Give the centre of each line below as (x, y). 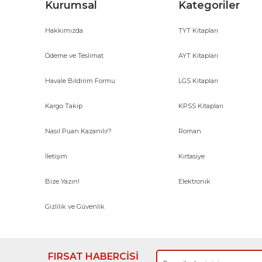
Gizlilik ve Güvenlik (75, 206)
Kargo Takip (64, 106)
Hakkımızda (64, 30)
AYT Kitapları (198, 56)
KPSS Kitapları (201, 106)
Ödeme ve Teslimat (74, 56)
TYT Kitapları (198, 30)
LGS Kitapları (198, 81)
